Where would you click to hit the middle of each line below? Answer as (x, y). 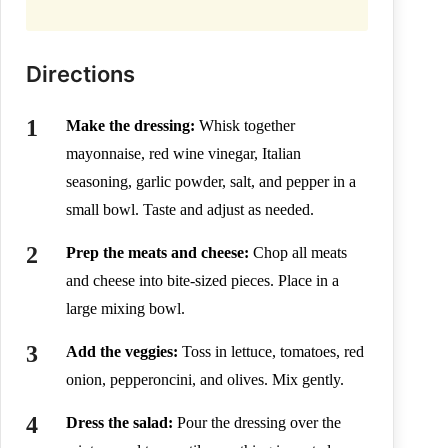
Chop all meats (298, 253)
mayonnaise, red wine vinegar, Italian (183, 154)
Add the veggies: (122, 352)
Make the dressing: (130, 126)
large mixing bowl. (125, 309)
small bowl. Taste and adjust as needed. (190, 210)
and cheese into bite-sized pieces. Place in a (202, 281)
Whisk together (245, 126)
